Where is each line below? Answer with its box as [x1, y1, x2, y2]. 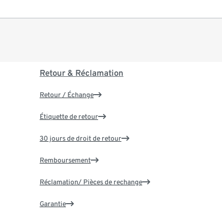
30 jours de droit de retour [39, 134, 121, 142]
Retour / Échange [39, 90, 94, 99]
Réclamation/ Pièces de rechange [39, 177, 142, 186]
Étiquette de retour [39, 112, 98, 120]
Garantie [39, 199, 66, 208]
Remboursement [39, 156, 91, 164]
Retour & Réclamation [39, 67, 123, 78]
